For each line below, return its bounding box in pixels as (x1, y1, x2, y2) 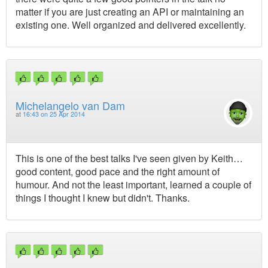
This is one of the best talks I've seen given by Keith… (16, 151, 243, 165)
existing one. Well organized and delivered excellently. (16, 18, 246, 32)
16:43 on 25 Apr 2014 (23, 109, 85, 118)
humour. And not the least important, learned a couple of (16, 177, 251, 191)
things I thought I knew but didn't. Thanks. (16, 190, 190, 205)
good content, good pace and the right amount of (16, 164, 220, 178)
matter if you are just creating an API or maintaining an (16, 5, 244, 19)
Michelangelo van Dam (16, 97, 125, 113)
